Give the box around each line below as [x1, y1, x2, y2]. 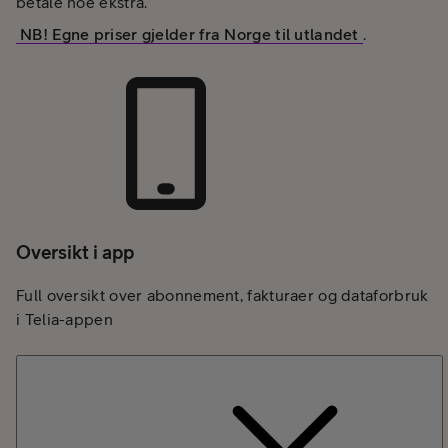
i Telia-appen [16, 310, 113, 329]
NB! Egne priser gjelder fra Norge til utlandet [20, 24, 359, 43]
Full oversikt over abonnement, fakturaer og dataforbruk [16, 286, 429, 305]
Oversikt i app [16, 241, 134, 264]
